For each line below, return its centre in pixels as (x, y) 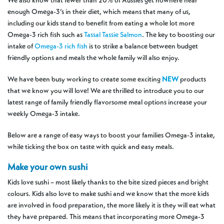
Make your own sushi (47, 167)
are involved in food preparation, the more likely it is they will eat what (111, 205)
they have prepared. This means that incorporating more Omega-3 (106, 217)
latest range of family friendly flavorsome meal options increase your (107, 102)
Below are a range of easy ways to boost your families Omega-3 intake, (111, 135)
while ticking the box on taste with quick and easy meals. (91, 147)
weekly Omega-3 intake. (44, 114)
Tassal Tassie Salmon (113, 35)
